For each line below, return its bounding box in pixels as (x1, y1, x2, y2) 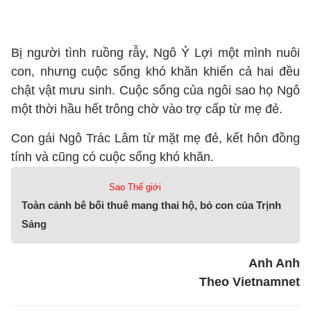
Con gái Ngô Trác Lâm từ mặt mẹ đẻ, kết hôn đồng (11, 131, 300, 145)
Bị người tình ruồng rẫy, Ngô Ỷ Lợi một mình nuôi (11, 46, 300, 60)
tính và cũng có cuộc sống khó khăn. (11, 150, 217, 164)
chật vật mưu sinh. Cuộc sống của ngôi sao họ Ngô (11, 83, 300, 97)
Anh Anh (249, 256, 300, 270)
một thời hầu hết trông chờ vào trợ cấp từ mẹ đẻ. (11, 102, 283, 116)
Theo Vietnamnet (199, 275, 300, 289)
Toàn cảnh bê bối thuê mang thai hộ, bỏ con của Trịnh (22, 199, 281, 211)
